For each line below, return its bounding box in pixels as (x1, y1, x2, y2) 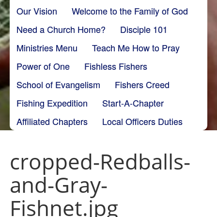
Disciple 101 (120, 22, 168, 35)
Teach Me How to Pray (92, 41, 180, 54)
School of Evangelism (16, 77, 100, 91)
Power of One (16, 59, 70, 72)
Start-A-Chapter (102, 96, 164, 109)
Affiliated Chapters (16, 114, 88, 127)
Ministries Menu (16, 41, 77, 54)
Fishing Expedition (16, 96, 88, 109)
